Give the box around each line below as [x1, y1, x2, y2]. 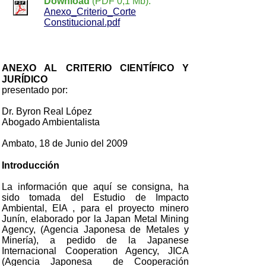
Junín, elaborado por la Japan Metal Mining [2, 214, 189, 224]
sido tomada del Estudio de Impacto [2, 192, 189, 202]
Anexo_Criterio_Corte [44, 7, 136, 17]
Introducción [2, 160, 59, 170]
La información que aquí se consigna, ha [2, 182, 189, 192]
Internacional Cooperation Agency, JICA [2, 246, 189, 256]
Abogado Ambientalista [2, 117, 100, 127]
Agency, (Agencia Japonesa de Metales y [2, 224, 189, 235]
